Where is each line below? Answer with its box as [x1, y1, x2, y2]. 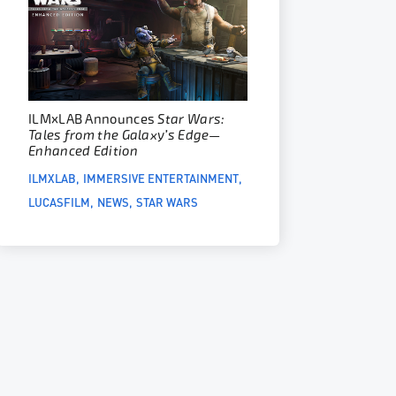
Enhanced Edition [28, 143, 138, 160]
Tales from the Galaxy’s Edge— [28, 127, 221, 144]
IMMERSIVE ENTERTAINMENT [83, 169, 239, 187]
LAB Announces [58, 111, 158, 128]
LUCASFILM [28, 193, 90, 211]
